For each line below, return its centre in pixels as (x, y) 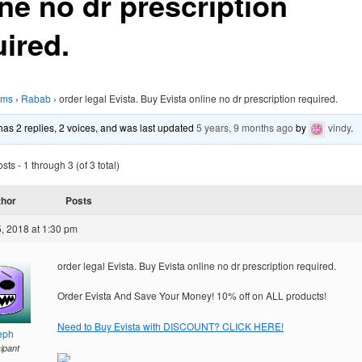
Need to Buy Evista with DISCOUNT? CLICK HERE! (170, 326)
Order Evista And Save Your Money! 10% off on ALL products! (192, 296)
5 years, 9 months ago (245, 127)
